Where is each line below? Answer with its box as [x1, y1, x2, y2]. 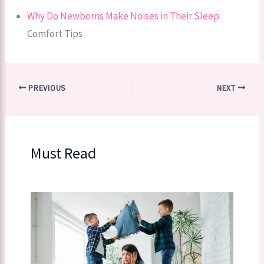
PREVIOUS [26, 82, 66, 93]
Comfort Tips [27, 27, 83, 40]
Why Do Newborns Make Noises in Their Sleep [27, 9, 220, 22]
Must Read [30, 143, 96, 163]
